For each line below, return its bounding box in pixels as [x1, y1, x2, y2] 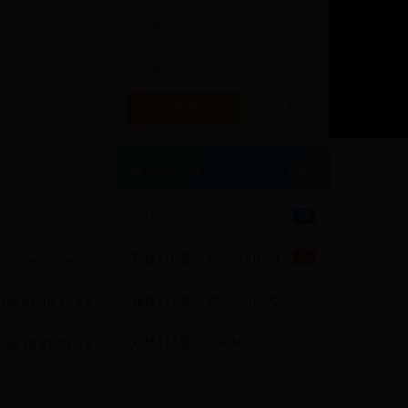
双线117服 [131, 209, 191, 224]
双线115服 [131, 293, 191, 308]
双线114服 [131, 335, 191, 350]
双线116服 [131, 251, 191, 266]
